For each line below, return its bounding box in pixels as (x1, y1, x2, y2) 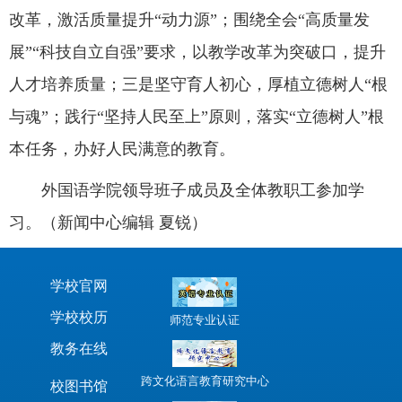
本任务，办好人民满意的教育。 (9, 139, 235, 158)
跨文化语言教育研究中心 (140, 374, 269, 389)
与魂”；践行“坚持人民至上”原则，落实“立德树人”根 (9, 107, 384, 126)
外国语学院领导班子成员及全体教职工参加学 (41, 180, 364, 199)
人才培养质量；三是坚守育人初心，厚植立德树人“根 (9, 74, 388, 93)
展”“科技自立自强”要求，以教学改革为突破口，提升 (9, 42, 386, 61)
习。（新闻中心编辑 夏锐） (9, 213, 207, 232)
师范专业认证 (170, 312, 240, 327)
